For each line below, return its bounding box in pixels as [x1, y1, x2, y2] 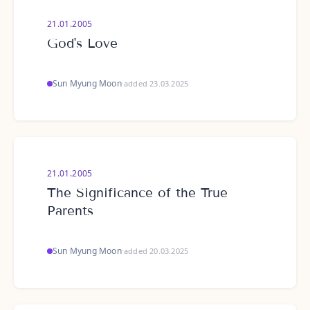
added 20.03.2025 [124, 246, 189, 256]
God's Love [47, 35, 118, 51]
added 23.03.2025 [124, 78, 189, 89]
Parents [47, 203, 93, 219]
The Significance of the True [47, 185, 228, 201]
